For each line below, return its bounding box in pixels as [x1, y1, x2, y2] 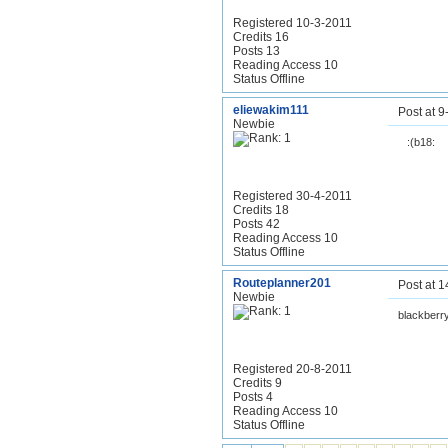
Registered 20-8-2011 [233, 362, 352, 376]
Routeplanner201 [233, 276, 331, 290]
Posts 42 [233, 217, 280, 231]
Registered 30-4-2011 [233, 189, 352, 203]
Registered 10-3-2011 [233, 16, 352, 30]
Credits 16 [233, 30, 289, 44]
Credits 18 [233, 203, 289, 217]
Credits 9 [233, 376, 282, 390]
